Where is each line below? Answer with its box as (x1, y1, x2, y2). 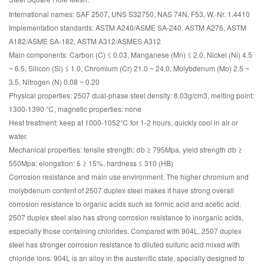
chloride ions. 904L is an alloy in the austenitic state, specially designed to (9, 253, 245, 263)
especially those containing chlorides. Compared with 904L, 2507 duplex (9, 226, 242, 236)
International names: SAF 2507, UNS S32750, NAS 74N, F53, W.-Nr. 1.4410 (9, 9, 250, 19)
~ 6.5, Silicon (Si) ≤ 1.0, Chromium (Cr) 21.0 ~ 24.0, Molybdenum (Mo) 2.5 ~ (9, 63, 249, 73)
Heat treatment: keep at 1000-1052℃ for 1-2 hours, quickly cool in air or (9, 117, 238, 127)
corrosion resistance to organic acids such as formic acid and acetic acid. (9, 199, 241, 209)
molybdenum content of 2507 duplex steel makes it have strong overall (9, 185, 234, 195)
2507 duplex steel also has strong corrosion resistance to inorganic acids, (9, 212, 243, 222)
